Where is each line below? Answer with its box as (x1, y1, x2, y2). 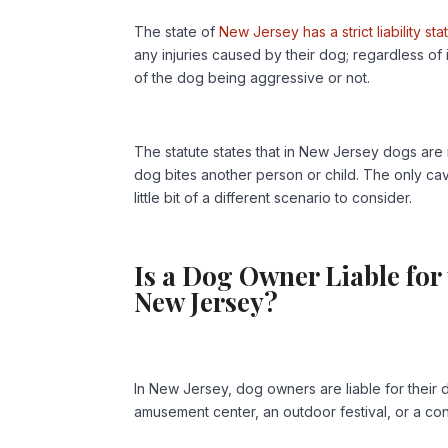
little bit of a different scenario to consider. (134, 189, 413, 207)
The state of (134, 23, 220, 41)
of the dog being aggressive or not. (134, 69, 371, 87)
